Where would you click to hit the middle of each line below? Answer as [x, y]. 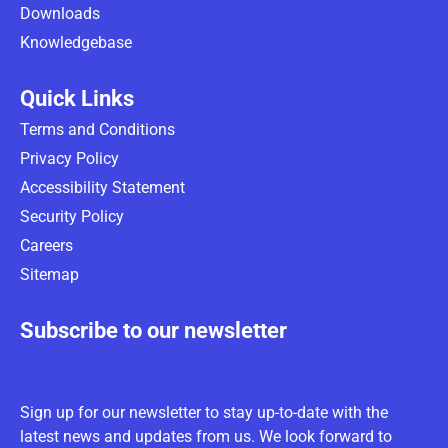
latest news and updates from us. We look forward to [206, 436]
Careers [46, 245]
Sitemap [49, 274]
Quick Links [77, 98]
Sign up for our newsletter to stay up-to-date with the [204, 412]
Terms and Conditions [97, 129]
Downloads [60, 13]
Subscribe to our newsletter [153, 330]
